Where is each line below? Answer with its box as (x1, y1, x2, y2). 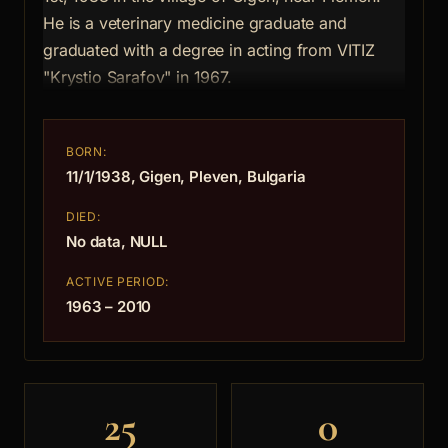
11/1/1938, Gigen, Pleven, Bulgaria (66, 167, 306, 187)
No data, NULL (66, 232, 167, 252)
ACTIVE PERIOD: (66, 274, 170, 290)
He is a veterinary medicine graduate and (43, 13, 347, 34)
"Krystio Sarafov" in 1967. (43, 67, 232, 88)
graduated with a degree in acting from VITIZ (43, 40, 375, 61)
